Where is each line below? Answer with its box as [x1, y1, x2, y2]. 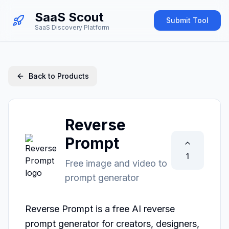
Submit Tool [166, 16, 209, 25]
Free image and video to [65, 158, 167, 169]
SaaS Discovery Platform [35, 24, 109, 31]
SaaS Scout [35, 10, 104, 25]
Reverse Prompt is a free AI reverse [25, 203, 175, 214]
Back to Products [29, 72, 89, 80]
